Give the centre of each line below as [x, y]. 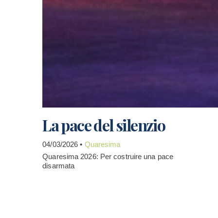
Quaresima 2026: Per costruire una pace [108, 156]
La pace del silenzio [104, 125]
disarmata [59, 166]
